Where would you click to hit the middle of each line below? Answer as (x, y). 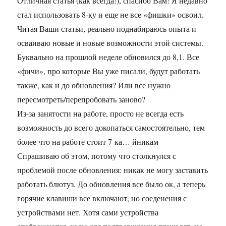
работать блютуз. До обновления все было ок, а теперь (111, 184)
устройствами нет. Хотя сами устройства (88, 212)
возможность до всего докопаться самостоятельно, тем (111, 128)
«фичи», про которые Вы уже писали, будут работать (109, 71)
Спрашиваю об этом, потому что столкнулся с (97, 156)
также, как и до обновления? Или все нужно (94, 85)
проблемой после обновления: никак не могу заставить (113, 170)
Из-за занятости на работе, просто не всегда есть (101, 114)
